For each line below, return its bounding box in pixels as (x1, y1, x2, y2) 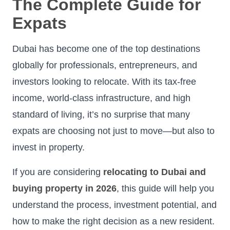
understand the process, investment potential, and (12, 199, 217, 210)
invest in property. (12, 142, 85, 152)
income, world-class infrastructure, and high (12, 92, 190, 103)
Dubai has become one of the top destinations (12, 43, 200, 54)
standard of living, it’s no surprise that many (12, 109, 190, 120)
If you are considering (12, 166, 103, 177)
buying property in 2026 (12, 183, 117, 194)
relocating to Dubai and (103, 166, 206, 177)
